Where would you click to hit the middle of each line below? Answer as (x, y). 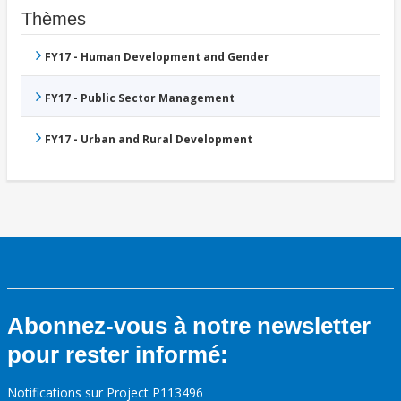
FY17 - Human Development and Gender (157, 57)
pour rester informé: (118, 355)
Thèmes (54, 19)
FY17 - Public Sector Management (140, 98)
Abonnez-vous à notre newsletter (189, 326)
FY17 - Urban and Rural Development (149, 140)
